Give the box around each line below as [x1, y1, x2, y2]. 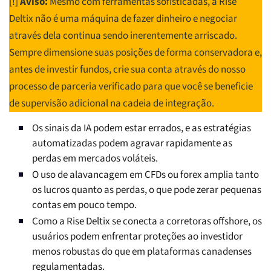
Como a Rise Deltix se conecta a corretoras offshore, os [32, 214, 262, 229]
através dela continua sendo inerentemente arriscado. [9, 28, 237, 44]
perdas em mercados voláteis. [32, 151, 158, 166]
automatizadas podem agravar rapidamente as [32, 136, 232, 151]
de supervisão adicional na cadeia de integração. [9, 96, 214, 111]
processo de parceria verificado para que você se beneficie [9, 79, 253, 94]
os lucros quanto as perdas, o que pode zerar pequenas [32, 183, 261, 198]
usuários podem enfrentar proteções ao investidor [32, 229, 243, 244]
